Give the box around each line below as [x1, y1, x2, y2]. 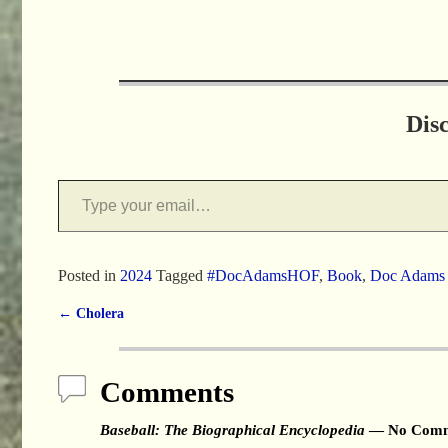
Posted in [57, 267, 116, 285]
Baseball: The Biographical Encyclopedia [99, 421, 365, 439]
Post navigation [57, 321, 202, 346]
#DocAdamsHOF [206, 267, 319, 285]
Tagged [155, 267, 203, 285]
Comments [99, 376, 234, 409]
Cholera [71, 305, 124, 322]
